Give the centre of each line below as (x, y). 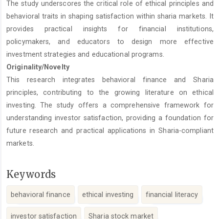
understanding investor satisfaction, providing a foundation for (110, 118)
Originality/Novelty (38, 67)
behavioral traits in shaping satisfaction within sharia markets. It (110, 16)
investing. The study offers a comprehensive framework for (110, 105)
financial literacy (172, 195)
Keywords (31, 174)
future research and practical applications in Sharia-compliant (110, 130)
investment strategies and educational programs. (85, 54)
